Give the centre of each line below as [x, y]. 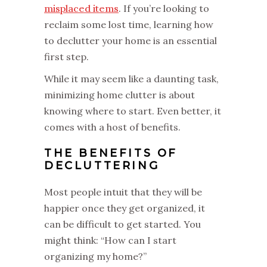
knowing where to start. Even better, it [133, 111]
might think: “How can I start [110, 240]
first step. [68, 56]
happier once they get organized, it [125, 208]
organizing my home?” [95, 256]
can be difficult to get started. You [122, 224]
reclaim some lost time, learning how [129, 24]
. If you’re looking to [164, 8]
